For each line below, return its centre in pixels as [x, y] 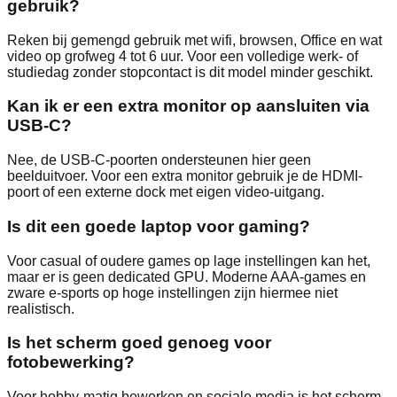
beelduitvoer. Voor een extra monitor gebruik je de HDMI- [185, 176]
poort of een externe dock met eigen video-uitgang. [166, 192]
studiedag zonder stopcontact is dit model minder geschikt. [190, 72]
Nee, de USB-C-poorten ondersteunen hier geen [159, 160]
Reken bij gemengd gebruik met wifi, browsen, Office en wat [195, 40]
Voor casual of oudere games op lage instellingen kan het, [189, 261]
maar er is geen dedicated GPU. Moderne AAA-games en [187, 276]
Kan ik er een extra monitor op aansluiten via [188, 106]
